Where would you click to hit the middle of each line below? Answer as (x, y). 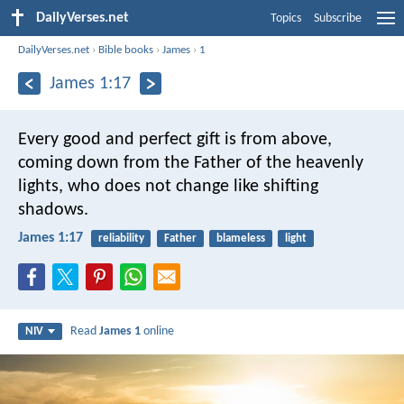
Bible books (126, 50)
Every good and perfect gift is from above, (175, 139)
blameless (240, 238)
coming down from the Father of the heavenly (191, 163)
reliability (121, 238)
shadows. (53, 210)
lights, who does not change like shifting (168, 186)
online (158, 332)
